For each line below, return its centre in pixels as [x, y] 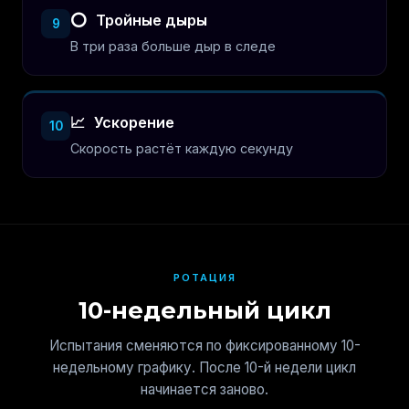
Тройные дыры [150, 20]
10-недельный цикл [204, 310]
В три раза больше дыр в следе [173, 46]
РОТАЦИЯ [204, 278]
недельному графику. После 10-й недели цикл [204, 367]
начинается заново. [204, 389]
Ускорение [132, 122]
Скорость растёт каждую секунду [182, 148]
